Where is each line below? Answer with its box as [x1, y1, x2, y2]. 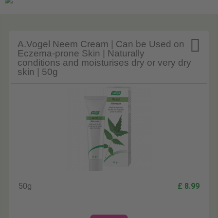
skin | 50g [18, 66, 58, 77]
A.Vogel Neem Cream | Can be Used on [18, 38, 185, 49]
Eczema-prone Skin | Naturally [18, 48, 145, 58]
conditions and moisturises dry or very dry [18, 57, 192, 68]
